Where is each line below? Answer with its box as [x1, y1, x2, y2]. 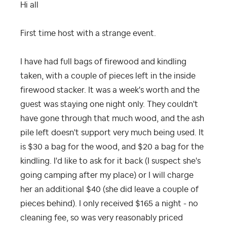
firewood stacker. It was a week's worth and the [20, 86, 200, 94]
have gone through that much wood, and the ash [20, 114, 204, 123]
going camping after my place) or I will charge [20, 171, 194, 179]
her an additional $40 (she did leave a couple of [20, 185, 199, 194]
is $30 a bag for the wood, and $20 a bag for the [20, 142, 204, 151]
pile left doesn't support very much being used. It [20, 128, 204, 137]
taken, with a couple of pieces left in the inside [20, 71, 196, 80]
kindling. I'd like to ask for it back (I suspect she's [20, 157, 201, 165]
